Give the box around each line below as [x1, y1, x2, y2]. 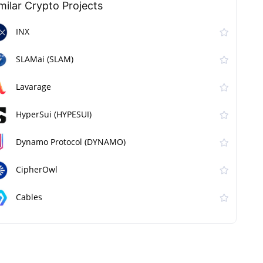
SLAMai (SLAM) [16, 53, 73, 65]
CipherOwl [16, 164, 58, 176]
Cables [16, 191, 42, 203]
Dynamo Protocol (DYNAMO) [16, 136, 126, 148]
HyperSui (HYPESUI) [16, 109, 92, 120]
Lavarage [16, 81, 51, 93]
